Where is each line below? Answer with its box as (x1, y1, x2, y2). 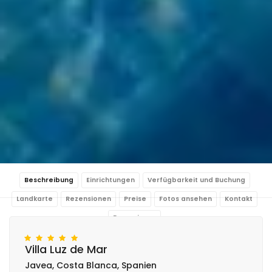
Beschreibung (24, 175, 73, 185)
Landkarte (16, 194, 53, 203)
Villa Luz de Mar (25, 242, 107, 257)
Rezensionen (66, 194, 111, 203)
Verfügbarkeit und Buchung (147, 175, 245, 185)
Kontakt (225, 194, 253, 203)
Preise (124, 194, 146, 203)
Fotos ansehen (159, 194, 212, 203)
